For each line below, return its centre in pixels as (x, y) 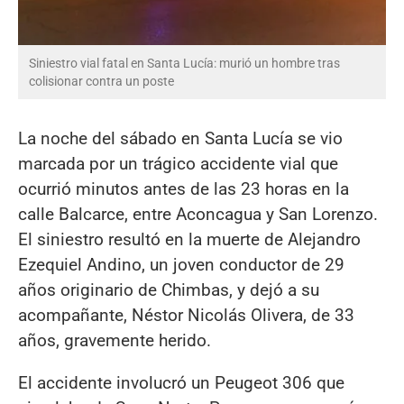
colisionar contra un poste (101, 81)
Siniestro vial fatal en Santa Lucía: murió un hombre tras (184, 63)
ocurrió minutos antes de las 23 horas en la (184, 188)
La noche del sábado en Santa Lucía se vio (180, 138)
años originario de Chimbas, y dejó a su (169, 289)
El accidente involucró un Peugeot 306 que (181, 382)
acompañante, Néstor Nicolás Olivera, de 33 (186, 315)
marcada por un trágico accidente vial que (178, 163)
